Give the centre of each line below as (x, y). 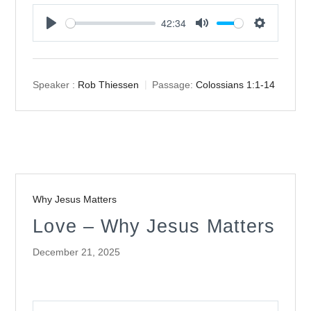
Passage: (173, 84)
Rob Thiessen (109, 84)
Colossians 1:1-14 (236, 84)
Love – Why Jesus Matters (154, 226)
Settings (275, 36)
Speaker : (54, 84)
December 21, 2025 (77, 252)
